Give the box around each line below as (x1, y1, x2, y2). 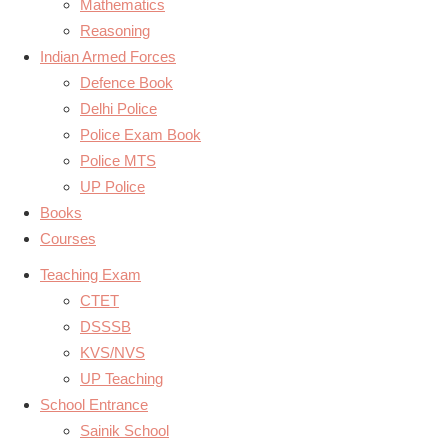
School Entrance (40, 396, 148, 413)
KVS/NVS (80, 344, 145, 361)
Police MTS (80, 152, 156, 169)
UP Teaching (80, 370, 163, 387)
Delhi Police (80, 100, 157, 117)
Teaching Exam (40, 266, 141, 283)
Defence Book (80, 74, 173, 91)
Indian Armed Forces (40, 48, 176, 65)
